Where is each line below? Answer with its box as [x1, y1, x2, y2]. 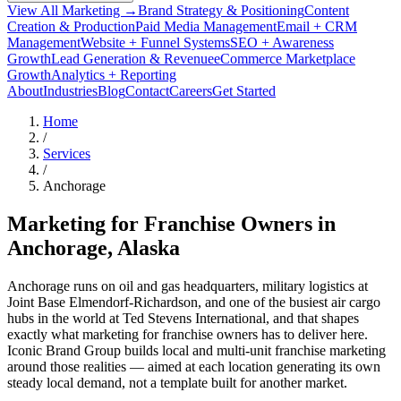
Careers [169, 82, 212, 98]
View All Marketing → [7, 2, 138, 18]
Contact [125, 82, 169, 98]
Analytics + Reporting [51, 66, 176, 82]
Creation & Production [7, 18, 135, 34]
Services [43, 145, 90, 161]
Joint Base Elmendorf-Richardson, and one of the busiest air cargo [7, 294, 380, 310]
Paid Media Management [135, 18, 277, 34]
